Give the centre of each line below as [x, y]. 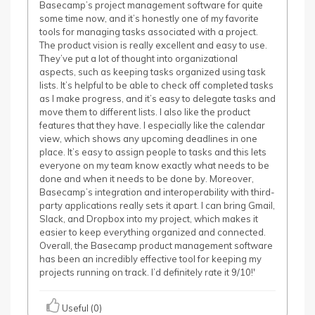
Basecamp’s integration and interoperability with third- [157, 192]
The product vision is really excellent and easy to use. [153, 45]
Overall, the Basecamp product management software [156, 245]
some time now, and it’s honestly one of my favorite [149, 18]
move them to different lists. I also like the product [145, 112]
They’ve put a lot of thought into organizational [139, 58]
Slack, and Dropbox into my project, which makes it [149, 219]
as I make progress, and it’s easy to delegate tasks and [157, 98]
